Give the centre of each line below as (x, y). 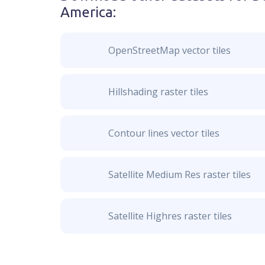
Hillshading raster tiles (158, 92)
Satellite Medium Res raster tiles (179, 174)
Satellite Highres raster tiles (170, 216)
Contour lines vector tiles (164, 133)
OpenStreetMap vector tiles (169, 50)
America (87, 12)
